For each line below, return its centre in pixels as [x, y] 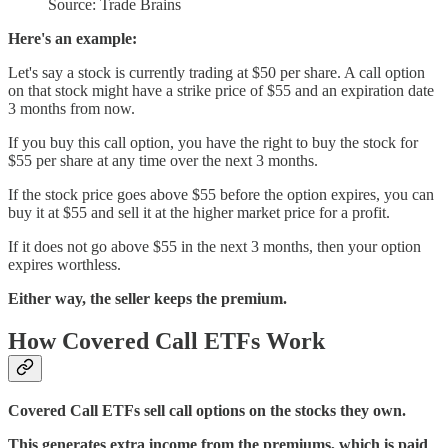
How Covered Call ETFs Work [166, 341]
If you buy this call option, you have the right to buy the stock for [213, 143]
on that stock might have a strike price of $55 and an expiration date [221, 91]
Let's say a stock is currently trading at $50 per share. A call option [216, 73]
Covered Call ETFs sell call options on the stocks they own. [207, 411]
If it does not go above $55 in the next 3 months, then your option [214, 247]
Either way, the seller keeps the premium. [147, 299]
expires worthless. [64, 265]
